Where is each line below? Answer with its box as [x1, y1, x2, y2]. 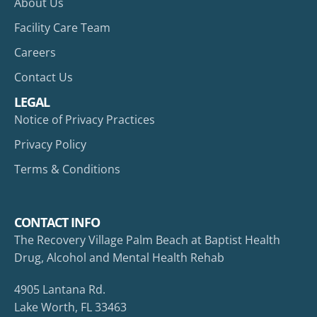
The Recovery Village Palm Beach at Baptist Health [14, 232, 280, 248]
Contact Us [14, 69, 73, 86]
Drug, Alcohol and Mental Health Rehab [14, 250, 224, 266]
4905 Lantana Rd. [14, 282, 105, 298]
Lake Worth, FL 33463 [14, 299, 127, 316]
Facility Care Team [14, 20, 110, 36]
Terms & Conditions [14, 161, 120, 178]
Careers [14, 45, 56, 61]
